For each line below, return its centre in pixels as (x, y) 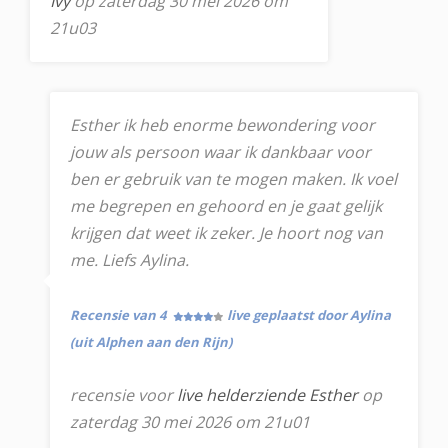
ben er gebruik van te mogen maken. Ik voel (233, 179)
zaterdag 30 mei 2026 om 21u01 (190, 422)
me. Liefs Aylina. (129, 260)
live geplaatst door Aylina (309, 315)
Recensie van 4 (119, 315)
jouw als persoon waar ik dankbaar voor (220, 152)
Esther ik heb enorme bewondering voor (222, 125)
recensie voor (123, 395)
